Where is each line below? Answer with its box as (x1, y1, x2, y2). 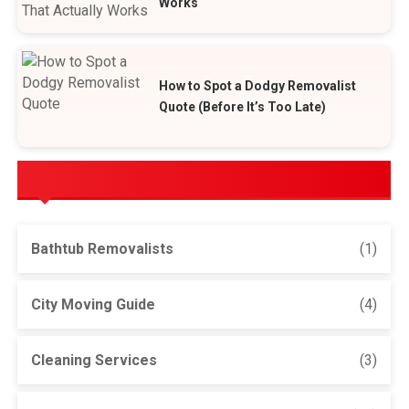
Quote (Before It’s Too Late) (159, 99, 327, 114)
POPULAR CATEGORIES (17, 167, 233, 190)
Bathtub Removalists (31, 239, 174, 257)
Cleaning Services (31, 351, 158, 369)
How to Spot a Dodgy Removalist (159, 78, 357, 93)
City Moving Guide (31, 295, 156, 313)
